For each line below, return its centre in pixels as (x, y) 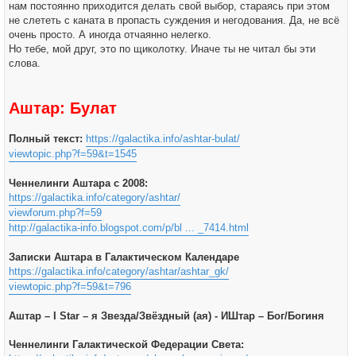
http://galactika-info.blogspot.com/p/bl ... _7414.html (129, 228)
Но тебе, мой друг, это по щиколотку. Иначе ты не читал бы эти (162, 49)
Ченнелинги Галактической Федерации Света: (126, 344)
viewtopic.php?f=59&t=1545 (73, 154)
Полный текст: (46, 139)
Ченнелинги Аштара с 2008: (78, 183)
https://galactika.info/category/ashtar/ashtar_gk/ (119, 271)
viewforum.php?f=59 (55, 213)
